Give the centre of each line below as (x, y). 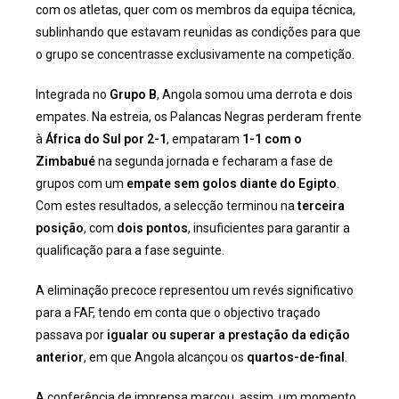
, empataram (204, 139)
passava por (71, 335)
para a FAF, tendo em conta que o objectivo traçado (178, 313)
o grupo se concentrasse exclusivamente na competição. (195, 54)
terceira (321, 206)
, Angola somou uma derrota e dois (255, 94)
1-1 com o (272, 139)
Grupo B (133, 94)
